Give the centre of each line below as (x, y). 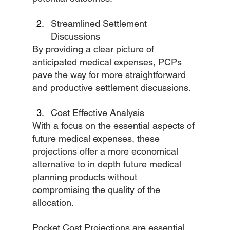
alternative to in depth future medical (108, 164)
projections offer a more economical (106, 151)
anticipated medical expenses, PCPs (108, 62)
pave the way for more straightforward (110, 75)
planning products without (86, 177)
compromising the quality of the (97, 190)
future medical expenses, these (97, 138)
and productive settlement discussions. (111, 88)
